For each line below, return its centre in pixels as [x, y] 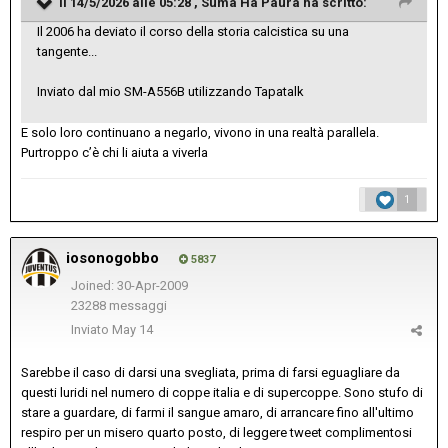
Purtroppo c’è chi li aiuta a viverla [114, 153]
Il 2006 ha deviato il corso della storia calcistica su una [193, 32]
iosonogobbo [112, 258]
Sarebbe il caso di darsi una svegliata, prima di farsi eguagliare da [210, 373]
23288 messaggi [118, 306]
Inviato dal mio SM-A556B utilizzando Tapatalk [170, 92]
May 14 [132, 330]
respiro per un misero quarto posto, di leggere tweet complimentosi [216, 433]
